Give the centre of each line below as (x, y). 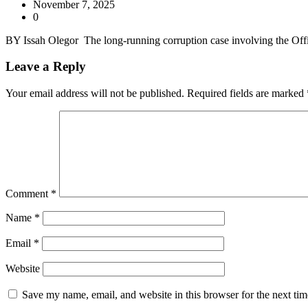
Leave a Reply (46, 67)
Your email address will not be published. (95, 93)
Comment (28, 194)
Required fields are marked (247, 93)
